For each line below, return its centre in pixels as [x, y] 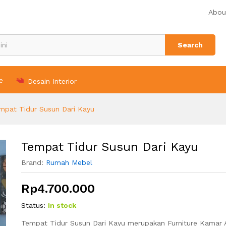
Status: [33, 205]
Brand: [33, 162]
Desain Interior [52, 81]
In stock [62, 205]
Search [190, 45]
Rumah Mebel [69, 162]
